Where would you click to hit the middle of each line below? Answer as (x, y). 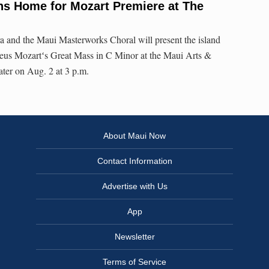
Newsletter (134, 237)
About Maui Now (134, 136)
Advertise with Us (134, 186)
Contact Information (134, 161)
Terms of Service (134, 262)
